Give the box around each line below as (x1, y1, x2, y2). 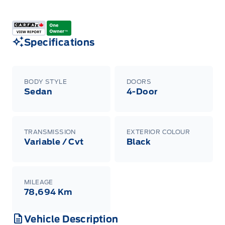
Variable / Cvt (24, 137, 84, 147)
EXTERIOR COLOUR (127, 128, 190, 136)
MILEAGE (24, 178, 53, 186)
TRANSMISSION (24, 128, 76, 136)
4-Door (127, 86, 158, 96)
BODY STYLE (24, 77, 67, 85)
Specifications (24, 37, 95, 48)
